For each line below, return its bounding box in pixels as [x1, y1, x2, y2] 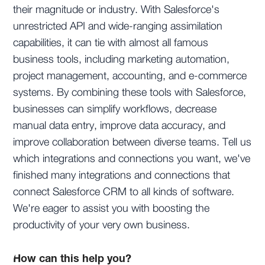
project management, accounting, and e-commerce [13, 71, 247, 82]
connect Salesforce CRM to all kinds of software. [13, 187, 235, 198]
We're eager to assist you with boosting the [13, 203, 210, 215]
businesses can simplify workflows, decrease [13, 104, 217, 115]
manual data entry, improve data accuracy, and [13, 121, 226, 132]
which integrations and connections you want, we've [13, 154, 251, 165]
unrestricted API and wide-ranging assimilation [13, 21, 223, 33]
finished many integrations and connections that [13, 170, 231, 182]
